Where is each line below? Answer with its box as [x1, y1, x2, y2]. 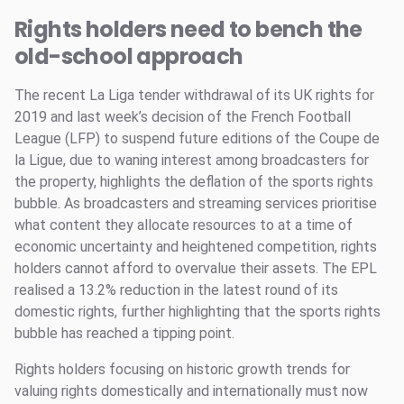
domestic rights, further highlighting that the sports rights [14, 303, 381, 320]
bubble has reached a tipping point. [14, 325, 234, 342]
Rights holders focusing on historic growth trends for [14, 361, 350, 378]
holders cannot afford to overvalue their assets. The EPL [14, 260, 377, 277]
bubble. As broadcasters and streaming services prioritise [14, 195, 377, 212]
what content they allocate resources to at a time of [14, 216, 353, 234]
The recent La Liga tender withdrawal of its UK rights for [14, 87, 374, 104]
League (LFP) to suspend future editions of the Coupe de [14, 130, 380, 147]
